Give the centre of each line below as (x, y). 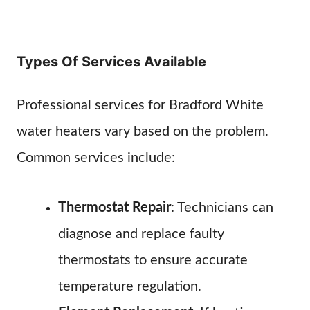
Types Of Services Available (111, 62)
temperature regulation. (130, 286)
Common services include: (96, 158)
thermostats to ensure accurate (153, 260)
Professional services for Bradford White (140, 105)
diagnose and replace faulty (141, 234)
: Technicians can (222, 208)
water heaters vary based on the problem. (143, 131)
